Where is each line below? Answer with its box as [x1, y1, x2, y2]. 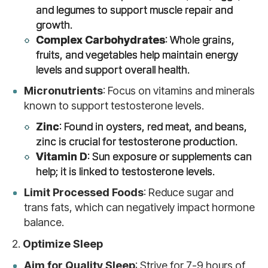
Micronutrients [24, 84, 103, 97]
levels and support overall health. [36, 63, 190, 76]
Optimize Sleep [23, 237, 103, 250]
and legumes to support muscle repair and [36, 4, 233, 16]
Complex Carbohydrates [36, 33, 165, 46]
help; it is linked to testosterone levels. [36, 165, 215, 178]
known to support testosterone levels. [24, 99, 204, 112]
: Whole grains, [165, 33, 234, 46]
